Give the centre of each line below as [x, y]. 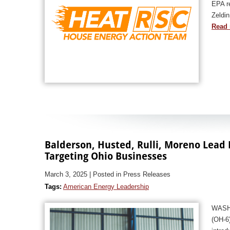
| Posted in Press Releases [130, 175]
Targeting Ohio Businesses [106, 156]
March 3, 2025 [66, 175]
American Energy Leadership [106, 187]
